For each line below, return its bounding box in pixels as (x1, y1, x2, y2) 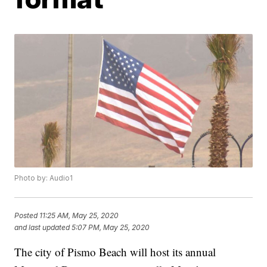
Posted (14, 210, 40, 220)
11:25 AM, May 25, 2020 (39, 210, 119, 220)
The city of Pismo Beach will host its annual (14, 244, 216, 260)
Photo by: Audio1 (14, 173, 73, 183)
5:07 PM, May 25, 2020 (72, 222, 150, 232)
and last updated (14, 222, 70, 232)
